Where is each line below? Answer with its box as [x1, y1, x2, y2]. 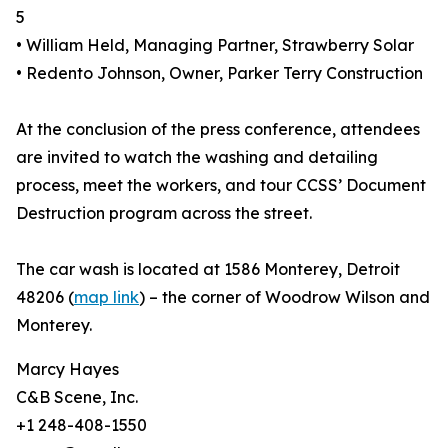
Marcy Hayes [16, 359, 119, 380]
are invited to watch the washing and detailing [16, 147, 378, 168]
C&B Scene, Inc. [16, 387, 138, 408]
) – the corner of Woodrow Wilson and [139, 287, 430, 308]
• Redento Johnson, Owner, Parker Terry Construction [16, 63, 423, 84]
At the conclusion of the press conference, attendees [16, 119, 420, 140]
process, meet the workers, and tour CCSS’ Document [16, 175, 426, 196]
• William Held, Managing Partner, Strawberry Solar [16, 35, 414, 56]
